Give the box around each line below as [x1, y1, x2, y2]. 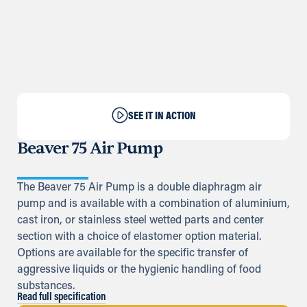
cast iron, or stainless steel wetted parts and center [17, 215, 264, 226]
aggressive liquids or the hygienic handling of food [17, 265, 261, 275]
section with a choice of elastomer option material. [17, 232, 261, 243]
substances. [17, 281, 75, 292]
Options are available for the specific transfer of [17, 248, 248, 259]
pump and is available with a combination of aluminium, [17, 199, 290, 210]
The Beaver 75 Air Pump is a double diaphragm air [17, 182, 262, 193]
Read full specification [17, 292, 106, 304]
